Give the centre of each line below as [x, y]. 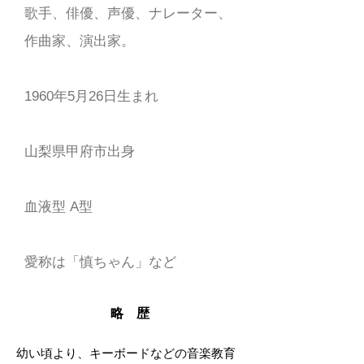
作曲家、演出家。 [80, 41]
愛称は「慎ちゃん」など [100, 262]
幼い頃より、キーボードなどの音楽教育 [126, 353]
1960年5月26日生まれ [91, 96]
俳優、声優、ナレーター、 [149, 13]
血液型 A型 [58, 207]
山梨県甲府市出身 [80, 152]
